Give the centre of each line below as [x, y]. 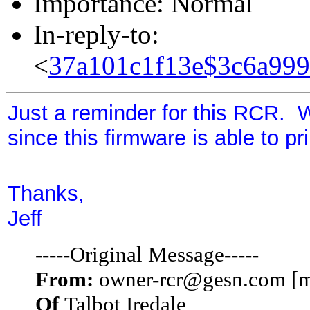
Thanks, [46, 193]
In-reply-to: [96, 34]
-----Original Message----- [147, 254]
